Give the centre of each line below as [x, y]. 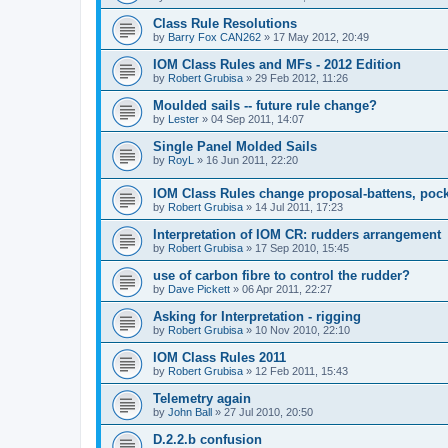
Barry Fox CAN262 [214, 36]
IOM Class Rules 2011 [219, 357]
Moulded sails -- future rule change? [265, 105]
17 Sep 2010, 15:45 [302, 247]
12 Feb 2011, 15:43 [301, 370]
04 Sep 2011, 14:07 [257, 118]
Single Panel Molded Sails [235, 146]
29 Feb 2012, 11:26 [301, 77]
